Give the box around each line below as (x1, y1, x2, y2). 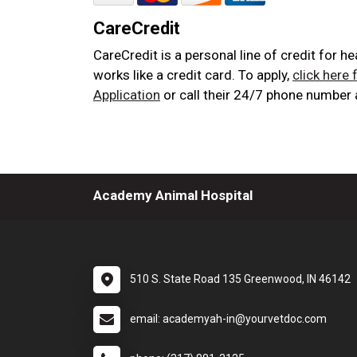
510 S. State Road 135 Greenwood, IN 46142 (130, 273, 351, 285)
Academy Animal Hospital (93, 187, 253, 203)
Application (93, 87, 160, 103)
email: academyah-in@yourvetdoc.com (130, 312, 327, 325)
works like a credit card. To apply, (93, 67, 292, 83)
